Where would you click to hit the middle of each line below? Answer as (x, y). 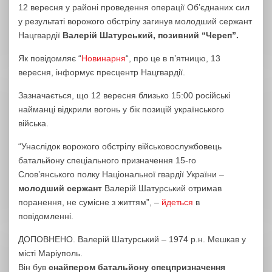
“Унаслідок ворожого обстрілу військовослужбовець (120, 146)
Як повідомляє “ (50, 58)
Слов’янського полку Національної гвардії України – (121, 174)
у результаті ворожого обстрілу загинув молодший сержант (135, 21)
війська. (33, 123)
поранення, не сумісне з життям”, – (90, 202)
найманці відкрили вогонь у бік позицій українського (121, 109)
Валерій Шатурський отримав (163, 188)
